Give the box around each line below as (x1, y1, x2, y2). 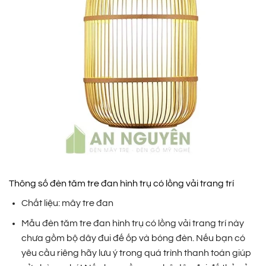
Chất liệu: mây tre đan (21, 198, 113, 208)
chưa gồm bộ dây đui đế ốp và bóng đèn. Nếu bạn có (21, 233, 245, 243)
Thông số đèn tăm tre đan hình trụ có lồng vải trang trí (9, 178, 234, 188)
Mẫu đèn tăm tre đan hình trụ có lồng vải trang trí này (21, 218, 244, 229)
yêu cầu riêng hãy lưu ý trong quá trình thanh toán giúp (21, 248, 251, 258)
